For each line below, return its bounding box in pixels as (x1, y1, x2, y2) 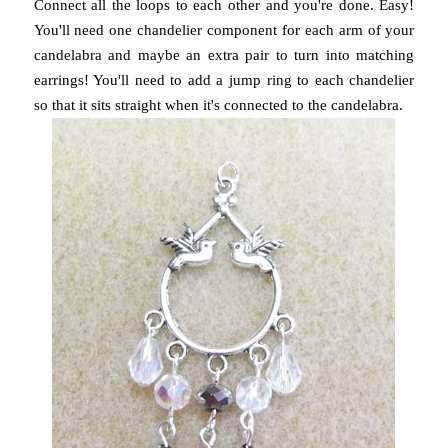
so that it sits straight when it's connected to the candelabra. (33, 96, 403, 113)
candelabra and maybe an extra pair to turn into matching (33, 46, 415, 63)
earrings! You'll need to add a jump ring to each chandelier (33, 71, 415, 88)
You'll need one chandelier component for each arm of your (33, 21, 415, 38)
